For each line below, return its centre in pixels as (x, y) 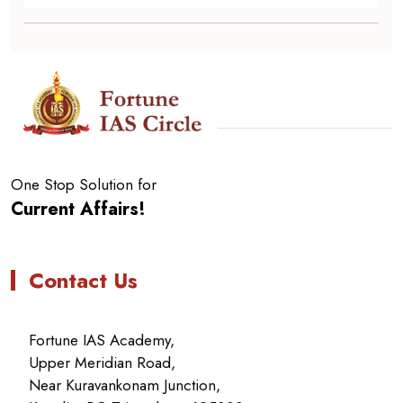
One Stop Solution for (84, 184)
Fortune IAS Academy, (102, 340)
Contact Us (83, 280)
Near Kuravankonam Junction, (125, 385)
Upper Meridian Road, (102, 363)
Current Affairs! (78, 209)
